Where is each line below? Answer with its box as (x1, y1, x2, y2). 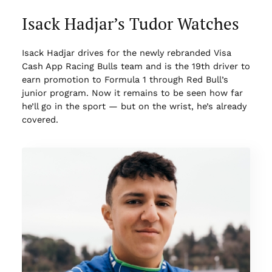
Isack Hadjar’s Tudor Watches (21, 12, 239, 35)
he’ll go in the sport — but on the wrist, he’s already (21, 101, 246, 112)
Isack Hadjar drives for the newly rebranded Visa (21, 47, 231, 59)
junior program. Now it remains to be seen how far (21, 87, 243, 99)
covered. (21, 114, 58, 126)
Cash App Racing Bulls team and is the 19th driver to (21, 61, 250, 72)
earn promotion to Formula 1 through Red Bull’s (21, 74, 228, 86)
